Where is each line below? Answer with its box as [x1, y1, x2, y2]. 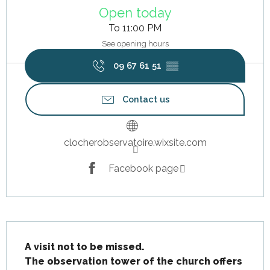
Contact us [122, 94, 170, 105]
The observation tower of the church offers [25, 256, 242, 268]
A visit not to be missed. [25, 241, 145, 253]
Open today [98, 5, 172, 20]
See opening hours [101, 39, 169, 49]
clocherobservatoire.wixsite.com [63, 137, 207, 149]
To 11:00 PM [108, 22, 162, 34]
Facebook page [108, 162, 178, 174]
